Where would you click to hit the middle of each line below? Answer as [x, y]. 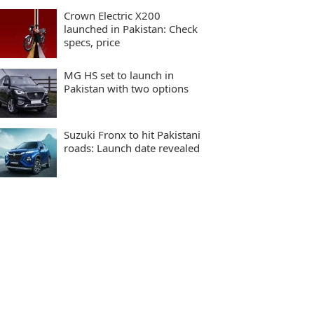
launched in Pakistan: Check [93, 29]
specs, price [92, 42]
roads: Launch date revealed [132, 148]
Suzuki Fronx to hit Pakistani [132, 135]
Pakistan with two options [126, 88]
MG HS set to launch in [119, 75]
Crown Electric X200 [112, 15]
